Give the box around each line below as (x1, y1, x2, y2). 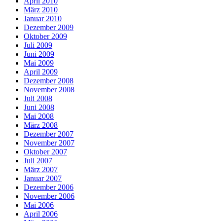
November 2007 (24, 139, 74, 147)
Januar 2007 (24, 174, 62, 183)
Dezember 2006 (24, 183, 74, 192)
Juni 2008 (24, 103, 54, 112)
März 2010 (24, 5, 58, 14)
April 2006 (24, 210, 58, 219)
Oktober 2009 (24, 32, 67, 41)
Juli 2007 (24, 156, 52, 165)
